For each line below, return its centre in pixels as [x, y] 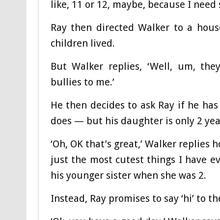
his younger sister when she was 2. [129, 176]
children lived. [82, 43]
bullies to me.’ [82, 82]
